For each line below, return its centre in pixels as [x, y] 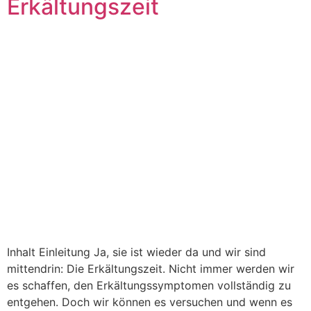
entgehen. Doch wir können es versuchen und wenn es [150, 302]
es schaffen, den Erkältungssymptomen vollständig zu [149, 286]
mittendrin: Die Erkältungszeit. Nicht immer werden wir [151, 269]
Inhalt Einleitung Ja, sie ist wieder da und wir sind [136, 252]
